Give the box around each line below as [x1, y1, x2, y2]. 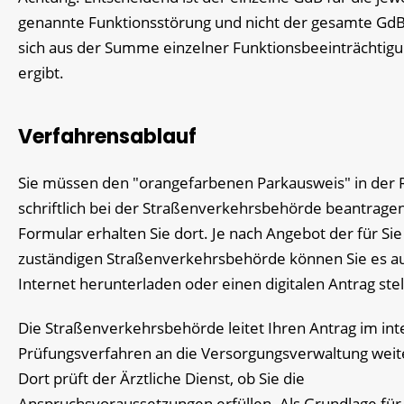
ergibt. [18, 62, 64, 84]
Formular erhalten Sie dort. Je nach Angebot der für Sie [18, 223, 402, 244]
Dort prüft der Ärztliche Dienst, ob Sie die [18, 367, 305, 389]
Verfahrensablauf [18, 123, 197, 151]
